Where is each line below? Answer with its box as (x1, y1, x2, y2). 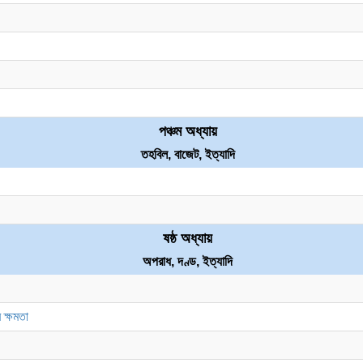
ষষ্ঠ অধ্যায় (163, 230, 212, 246)
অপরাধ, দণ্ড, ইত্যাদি (143, 254, 233, 268)
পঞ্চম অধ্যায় (158, 123, 217, 139)
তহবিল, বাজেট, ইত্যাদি (140, 147, 235, 161)
